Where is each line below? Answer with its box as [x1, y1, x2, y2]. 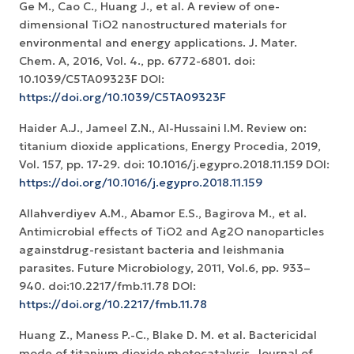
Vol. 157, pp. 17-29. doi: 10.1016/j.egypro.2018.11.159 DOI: [19, 157, 330, 172]
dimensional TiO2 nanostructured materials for [19, 17, 287, 32]
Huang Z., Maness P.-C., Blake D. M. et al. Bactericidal [19, 328, 317, 343]
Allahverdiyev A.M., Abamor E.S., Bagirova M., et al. [19, 206, 307, 221]
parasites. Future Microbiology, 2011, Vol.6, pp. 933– [19, 261, 311, 276]
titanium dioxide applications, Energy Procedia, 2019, [19, 139, 321, 154]
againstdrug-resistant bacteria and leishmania [19, 243, 284, 258]
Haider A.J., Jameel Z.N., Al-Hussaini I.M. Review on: [19, 121, 307, 136]
